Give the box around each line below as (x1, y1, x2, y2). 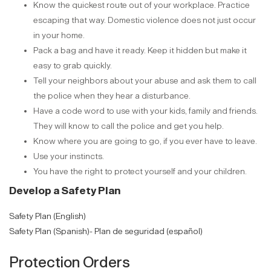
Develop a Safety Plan (9, 184, 120, 197)
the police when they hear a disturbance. (33, 91, 191, 101)
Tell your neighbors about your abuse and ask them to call (33, 76, 256, 86)
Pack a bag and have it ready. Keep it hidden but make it (33, 45, 247, 56)
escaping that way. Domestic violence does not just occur (33, 15, 256, 25)
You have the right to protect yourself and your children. (33, 166, 247, 177)
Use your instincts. (33, 151, 104, 162)
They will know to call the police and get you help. (33, 121, 224, 131)
